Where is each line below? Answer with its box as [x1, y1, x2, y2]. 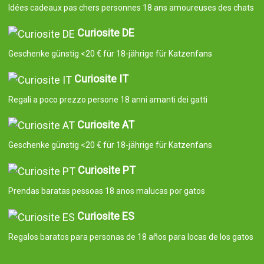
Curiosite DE [77, 27, 134, 39]
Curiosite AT [77, 118, 134, 131]
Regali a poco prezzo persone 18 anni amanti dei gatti [8, 94, 207, 104]
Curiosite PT [77, 164, 136, 177]
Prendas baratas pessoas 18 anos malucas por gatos [8, 186, 205, 196]
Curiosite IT [74, 72, 128, 85]
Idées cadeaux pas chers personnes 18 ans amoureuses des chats [8, 3, 254, 13]
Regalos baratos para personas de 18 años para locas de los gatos [8, 232, 253, 242]
